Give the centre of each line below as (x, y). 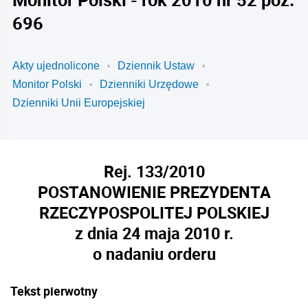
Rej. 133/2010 (154, 171)
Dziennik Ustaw (156, 66)
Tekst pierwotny (54, 291)
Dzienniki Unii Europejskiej (79, 103)
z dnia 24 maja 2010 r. (154, 233)
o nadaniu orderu (154, 254)
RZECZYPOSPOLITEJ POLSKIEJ (154, 212)
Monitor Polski (47, 84)
